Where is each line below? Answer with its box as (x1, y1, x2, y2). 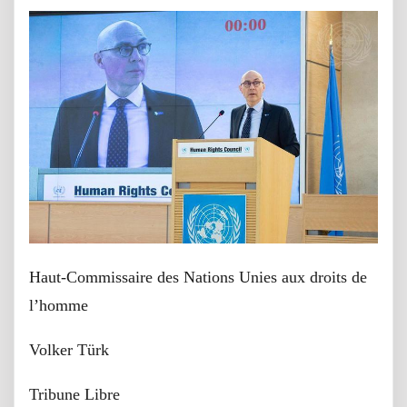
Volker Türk (29, 340, 109, 359)
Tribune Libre (29, 384, 120, 403)
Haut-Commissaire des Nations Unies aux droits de (29, 267, 367, 286)
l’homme (29, 295, 88, 314)
